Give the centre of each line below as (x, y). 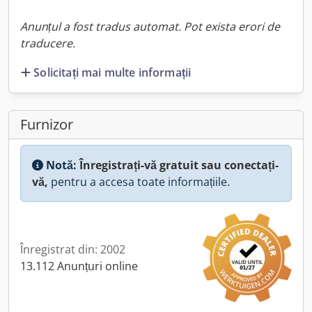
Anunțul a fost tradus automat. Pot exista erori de (150, 26)
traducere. (48, 43)
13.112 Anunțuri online (79, 266)
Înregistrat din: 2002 (73, 249)
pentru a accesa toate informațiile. (139, 181)
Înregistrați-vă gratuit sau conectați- (179, 165)
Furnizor (47, 124)
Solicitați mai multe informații (112, 72)
